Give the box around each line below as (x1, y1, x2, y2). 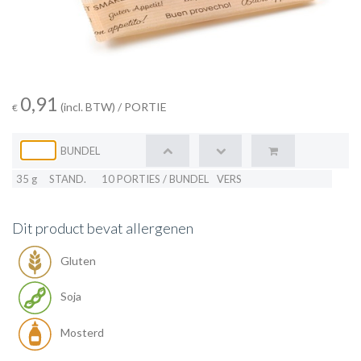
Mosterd (58, 325, 104, 339)
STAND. (49, 172, 86, 185)
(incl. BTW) (60, 99, 115, 114)
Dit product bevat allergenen (12, 218, 193, 237)
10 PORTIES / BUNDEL (102, 172, 209, 185)
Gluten (58, 253, 96, 268)
